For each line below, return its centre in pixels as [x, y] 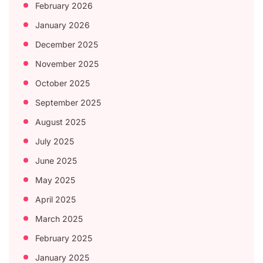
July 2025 [55, 141]
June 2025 [56, 160]
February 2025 [64, 238]
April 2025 [55, 199]
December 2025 [67, 44]
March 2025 [59, 218]
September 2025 [68, 102]
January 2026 [63, 25]
